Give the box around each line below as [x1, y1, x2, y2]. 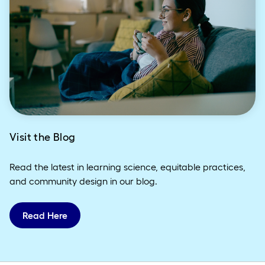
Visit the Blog [9, 131, 76, 144]
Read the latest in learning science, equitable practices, [9, 161, 245, 173]
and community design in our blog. [9, 176, 157, 187]
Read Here [22, 210, 67, 221]
